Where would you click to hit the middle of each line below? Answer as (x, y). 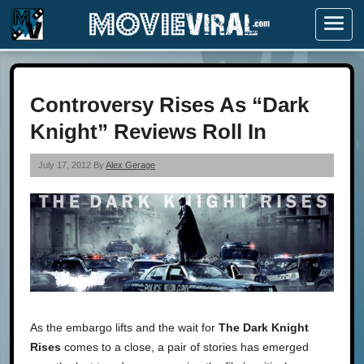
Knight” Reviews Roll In (148, 132)
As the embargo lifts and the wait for (124, 327)
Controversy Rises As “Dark (169, 105)
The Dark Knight (264, 327)
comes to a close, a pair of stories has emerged (186, 347)
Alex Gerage (130, 165)
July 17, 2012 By (72, 165)
